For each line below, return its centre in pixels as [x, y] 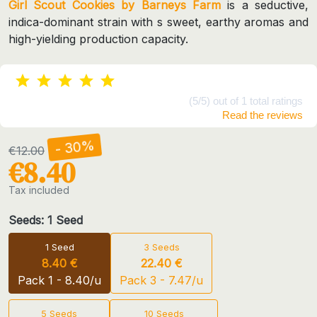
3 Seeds [161, 247]
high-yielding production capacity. [98, 39]
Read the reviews [263, 115]
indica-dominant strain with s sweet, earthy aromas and [158, 22]
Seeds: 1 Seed [46, 220]
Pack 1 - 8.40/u [59, 280]
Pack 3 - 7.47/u [161, 280]
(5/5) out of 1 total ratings [246, 100]
